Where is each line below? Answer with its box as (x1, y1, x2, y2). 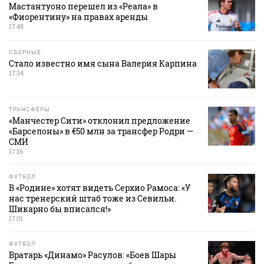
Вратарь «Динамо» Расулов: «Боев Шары (9, 249, 176, 261)
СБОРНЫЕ (9, 49, 41, 56)
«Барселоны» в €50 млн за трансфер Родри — (9, 126, 193, 137)
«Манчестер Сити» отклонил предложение (9, 115, 190, 127)
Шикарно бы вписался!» (9, 203, 111, 215)
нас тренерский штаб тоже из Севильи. (9, 193, 176, 204)
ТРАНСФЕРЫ (9, 106, 50, 113)
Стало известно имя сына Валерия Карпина (9, 58, 197, 70)
